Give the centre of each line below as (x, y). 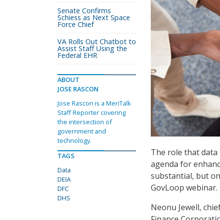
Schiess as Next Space (94, 17)
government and (82, 131)
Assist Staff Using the (92, 48)
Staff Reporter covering (92, 112)
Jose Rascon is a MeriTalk (94, 103)
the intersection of (85, 122)
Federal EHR (77, 55)
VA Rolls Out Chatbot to (97, 41)
